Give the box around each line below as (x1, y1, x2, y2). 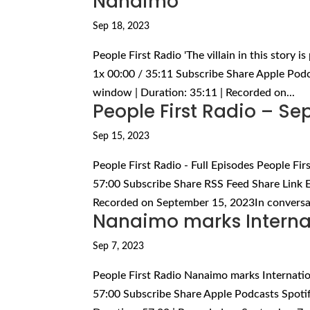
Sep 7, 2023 (93, 241, 145, 251)
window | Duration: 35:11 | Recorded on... (93, 86, 295, 98)
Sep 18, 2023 (93, 21, 150, 31)
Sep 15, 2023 (93, 131, 150, 141)
